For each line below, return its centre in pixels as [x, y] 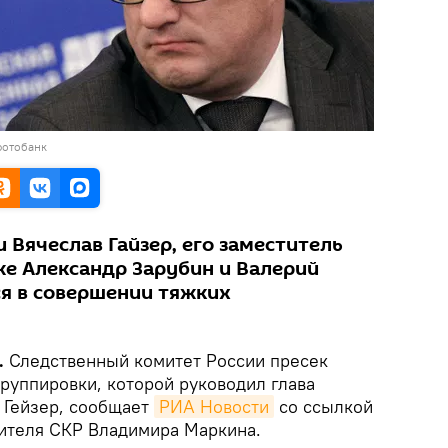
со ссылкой [323, 406]
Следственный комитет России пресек [168, 360]
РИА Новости [214, 406]
